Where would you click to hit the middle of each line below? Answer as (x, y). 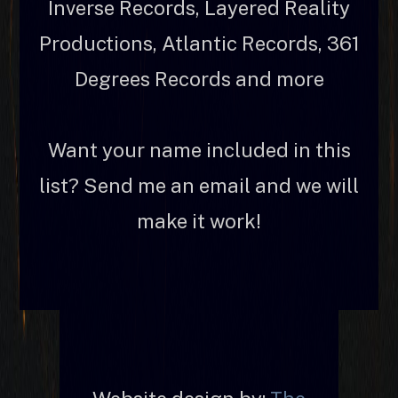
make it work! (199, 221)
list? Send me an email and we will (199, 185)
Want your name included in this (199, 150)
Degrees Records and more (199, 79)
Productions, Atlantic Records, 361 (199, 43)
